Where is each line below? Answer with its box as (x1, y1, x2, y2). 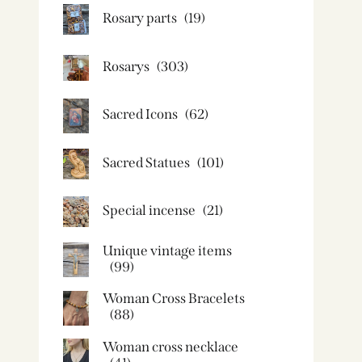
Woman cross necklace (103, 338, 238, 356)
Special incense (103, 202, 196, 219)
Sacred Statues (103, 154, 190, 171)
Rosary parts (103, 10, 177, 27)
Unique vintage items (103, 242, 232, 259)
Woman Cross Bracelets (103, 290, 245, 307)
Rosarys (103, 57, 149, 75)
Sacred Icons (103, 106, 178, 123)
